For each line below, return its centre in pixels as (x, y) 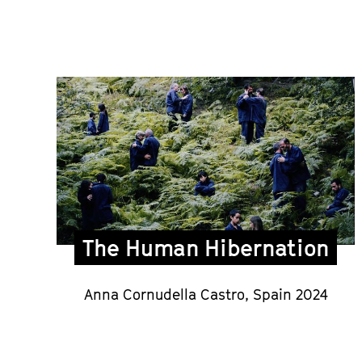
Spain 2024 (290, 295)
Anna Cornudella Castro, (168, 295)
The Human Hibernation (206, 248)
